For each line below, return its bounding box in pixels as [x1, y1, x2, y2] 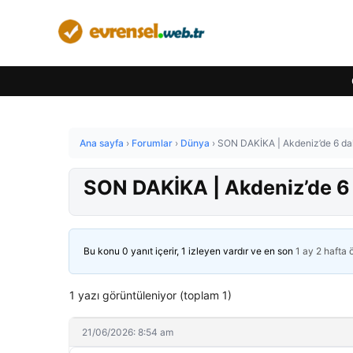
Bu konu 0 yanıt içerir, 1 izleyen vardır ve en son [84, 245, 295, 257]
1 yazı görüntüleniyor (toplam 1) [69, 288, 232, 302]
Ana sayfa [80, 137, 124, 149]
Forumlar [132, 137, 173, 149]
